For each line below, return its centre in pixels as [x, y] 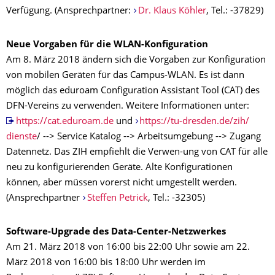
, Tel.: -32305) [176, 199]
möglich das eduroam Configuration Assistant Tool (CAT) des [133, 91]
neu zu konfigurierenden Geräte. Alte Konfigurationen [119, 168]
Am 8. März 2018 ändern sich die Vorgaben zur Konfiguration [136, 60]
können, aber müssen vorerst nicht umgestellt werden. [122, 183]
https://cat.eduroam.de [64, 122]
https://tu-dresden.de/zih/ [195, 122]
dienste [21, 137]
